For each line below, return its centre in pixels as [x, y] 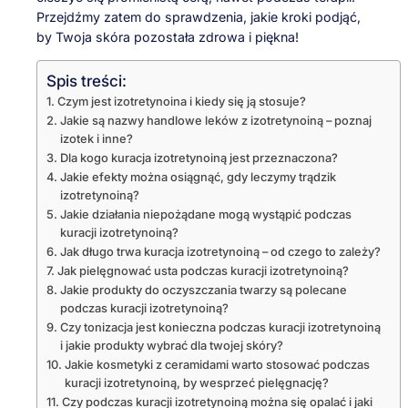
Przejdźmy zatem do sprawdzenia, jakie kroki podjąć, [199, 16]
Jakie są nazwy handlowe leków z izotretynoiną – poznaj [215, 121]
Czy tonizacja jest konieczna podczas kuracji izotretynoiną [220, 328]
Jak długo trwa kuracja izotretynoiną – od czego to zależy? [220, 252]
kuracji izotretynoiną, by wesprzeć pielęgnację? [196, 383]
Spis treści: [87, 81]
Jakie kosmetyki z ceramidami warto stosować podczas [217, 365]
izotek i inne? [96, 139]
